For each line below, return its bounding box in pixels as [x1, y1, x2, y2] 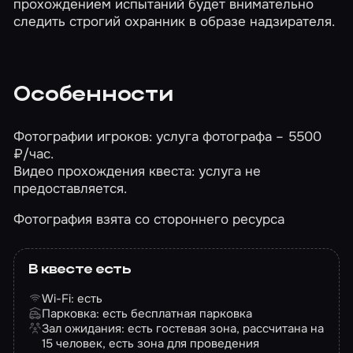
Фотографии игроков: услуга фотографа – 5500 [13, 127, 322, 145]
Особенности [13, 84, 173, 106]
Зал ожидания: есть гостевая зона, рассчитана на [42, 320, 325, 336]
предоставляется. [13, 179, 128, 197]
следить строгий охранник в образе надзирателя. [13, 12, 336, 30]
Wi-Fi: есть [42, 290, 103, 307]
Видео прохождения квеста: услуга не [13, 162, 262, 180]
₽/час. [13, 144, 54, 162]
